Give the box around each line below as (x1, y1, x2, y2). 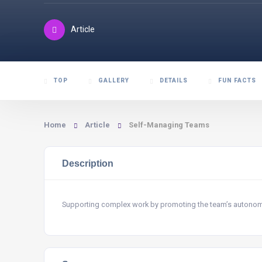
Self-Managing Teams (129, 120, 209, 129)
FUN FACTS (218, 77, 256, 84)
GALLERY (98, 77, 129, 84)
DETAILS (160, 77, 188, 84)
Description (62, 158, 113, 168)
